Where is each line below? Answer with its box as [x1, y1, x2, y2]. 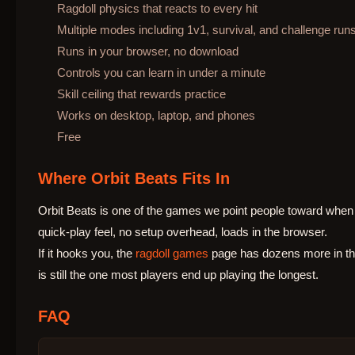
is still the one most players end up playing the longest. [38, 267, 319, 281]
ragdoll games [136, 246, 208, 260]
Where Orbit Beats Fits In [38, 169, 230, 187]
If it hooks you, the [38, 246, 136, 260]
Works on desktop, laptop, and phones [57, 108, 255, 122]
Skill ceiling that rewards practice [57, 86, 226, 101]
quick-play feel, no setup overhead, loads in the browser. [38, 224, 327, 239]
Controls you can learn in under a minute [57, 65, 265, 79]
